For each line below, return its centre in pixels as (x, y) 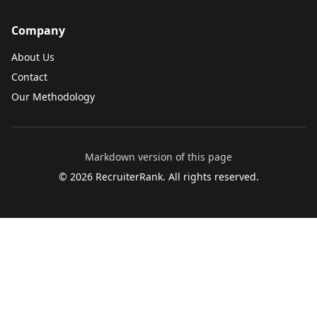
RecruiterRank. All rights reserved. (175, 177)
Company (38, 30)
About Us (33, 57)
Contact (29, 77)
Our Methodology (53, 97)
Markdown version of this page (158, 157)
